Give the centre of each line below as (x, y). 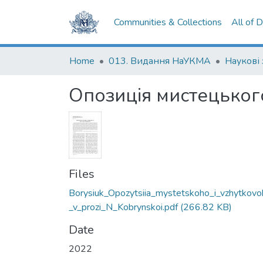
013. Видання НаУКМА (160, 61)
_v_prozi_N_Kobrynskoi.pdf (123, 207)
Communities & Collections (168, 22)
